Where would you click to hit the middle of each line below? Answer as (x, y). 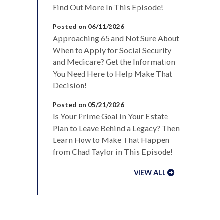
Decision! (70, 85)
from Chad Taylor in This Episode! (113, 151)
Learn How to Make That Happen (111, 139)
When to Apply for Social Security (112, 50)
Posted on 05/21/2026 (88, 104)
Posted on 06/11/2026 (88, 26)
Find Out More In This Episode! (108, 7)
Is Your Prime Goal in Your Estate (110, 116)
